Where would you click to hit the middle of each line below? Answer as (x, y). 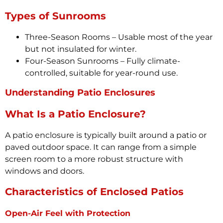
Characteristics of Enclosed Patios (94, 192)
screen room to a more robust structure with (94, 159)
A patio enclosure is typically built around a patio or (106, 135)
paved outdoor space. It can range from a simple (101, 147)
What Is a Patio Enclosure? (75, 114)
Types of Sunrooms (56, 16)
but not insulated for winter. (81, 49)
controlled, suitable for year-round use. (101, 73)
